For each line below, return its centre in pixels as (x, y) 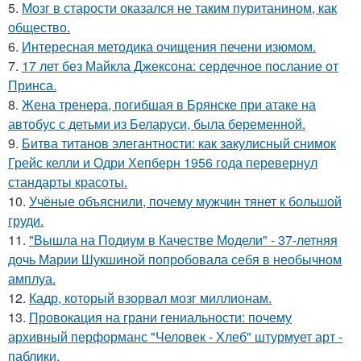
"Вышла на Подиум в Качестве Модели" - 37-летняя (183, 240)
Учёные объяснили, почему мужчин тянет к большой (185, 201)
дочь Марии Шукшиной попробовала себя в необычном (175, 259)
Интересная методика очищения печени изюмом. (169, 47)
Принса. (32, 85)
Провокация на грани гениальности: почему (160, 317)
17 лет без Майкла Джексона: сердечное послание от (180, 66)
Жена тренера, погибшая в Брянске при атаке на (169, 105)
